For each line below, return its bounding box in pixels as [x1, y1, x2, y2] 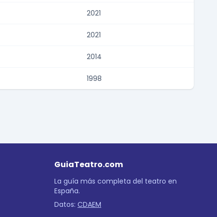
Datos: [54, 200, 77, 210]
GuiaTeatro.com [54, 159, 123, 170]
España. [54, 186, 80, 196]
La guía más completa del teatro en [54, 176, 177, 186]
